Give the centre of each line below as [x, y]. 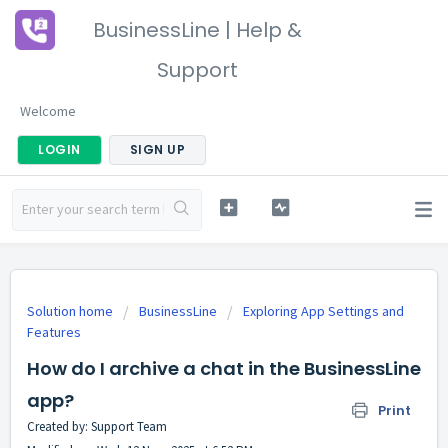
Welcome [48, 111]
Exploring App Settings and [323, 311]
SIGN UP [157, 149]
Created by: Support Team [97, 426]
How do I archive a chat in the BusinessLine [224, 368]
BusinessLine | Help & [197, 30]
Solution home [71, 311]
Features [54, 332]
